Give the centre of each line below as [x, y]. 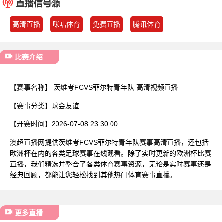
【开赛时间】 [31, 124]
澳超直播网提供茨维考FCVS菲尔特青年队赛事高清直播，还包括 [109, 142]
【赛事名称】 [31, 87]
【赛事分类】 [31, 105]
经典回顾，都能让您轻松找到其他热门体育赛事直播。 [93, 175]
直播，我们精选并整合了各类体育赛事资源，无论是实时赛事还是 [111, 164]
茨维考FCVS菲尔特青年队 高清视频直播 [115, 87]
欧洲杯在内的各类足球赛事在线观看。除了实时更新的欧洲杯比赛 [111, 153]
